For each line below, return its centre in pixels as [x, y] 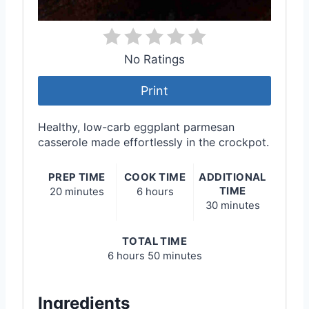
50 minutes [175, 256]
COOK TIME [155, 177]
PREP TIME [77, 177]
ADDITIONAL [232, 177]
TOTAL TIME [154, 241]
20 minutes [77, 191]
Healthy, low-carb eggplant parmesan [136, 127]
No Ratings [154, 60]
